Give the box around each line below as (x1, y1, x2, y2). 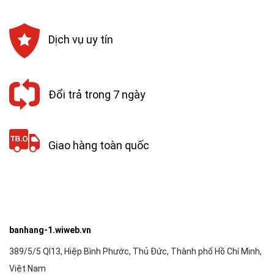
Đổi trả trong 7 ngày (48, 87, 146, 101)
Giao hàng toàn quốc (48, 138, 149, 152)
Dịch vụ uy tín (48, 32, 113, 46)
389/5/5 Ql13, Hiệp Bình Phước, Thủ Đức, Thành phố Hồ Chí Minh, (9, 246, 262, 256)
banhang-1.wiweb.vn (9, 224, 91, 235)
